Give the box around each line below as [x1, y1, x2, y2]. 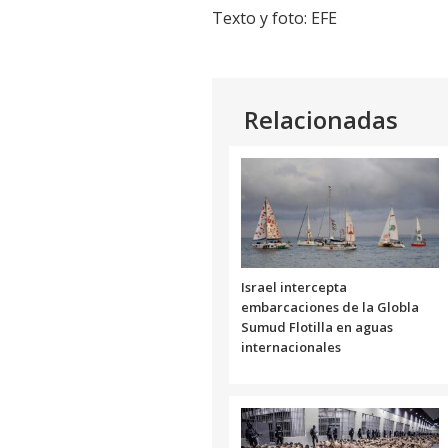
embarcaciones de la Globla [241, 297, 419, 316]
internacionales [241, 337, 341, 356]
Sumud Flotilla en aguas [241, 317, 393, 336]
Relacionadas [244, 103, 398, 136]
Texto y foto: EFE [212, 7, 337, 29]
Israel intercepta [241, 277, 347, 296]
